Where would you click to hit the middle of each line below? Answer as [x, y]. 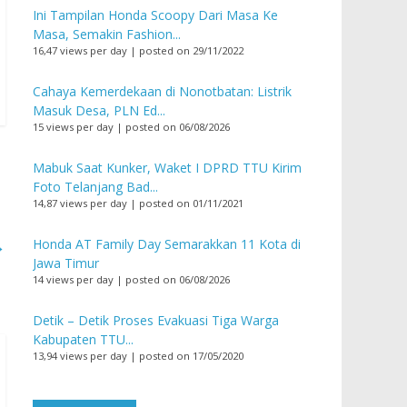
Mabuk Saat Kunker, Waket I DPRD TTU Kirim [167, 167]
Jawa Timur [66, 263]
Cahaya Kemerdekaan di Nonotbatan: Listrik [162, 91]
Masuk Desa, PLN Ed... [99, 110]
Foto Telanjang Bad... [95, 186]
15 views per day [73, 126]
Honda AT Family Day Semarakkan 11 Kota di [167, 243]
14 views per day [73, 279]
